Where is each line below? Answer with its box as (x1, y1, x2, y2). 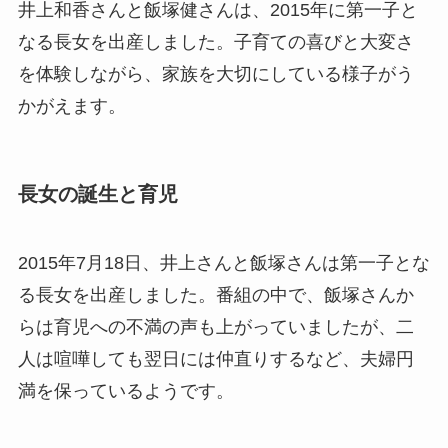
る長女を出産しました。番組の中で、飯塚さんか (17, 285, 414, 306)
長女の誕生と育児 (17, 183, 178, 206)
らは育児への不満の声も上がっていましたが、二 (17, 317, 414, 338)
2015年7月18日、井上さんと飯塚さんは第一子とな (17, 253, 430, 274)
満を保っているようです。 (17, 381, 234, 402)
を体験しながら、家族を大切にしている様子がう (17, 63, 414, 84)
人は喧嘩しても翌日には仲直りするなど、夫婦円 (17, 349, 414, 370)
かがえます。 (17, 95, 126, 116)
